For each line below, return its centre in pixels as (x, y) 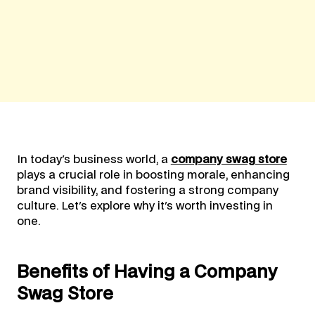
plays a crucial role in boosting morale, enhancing (153, 175)
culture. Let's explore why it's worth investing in (144, 206)
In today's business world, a (94, 160)
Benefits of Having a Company (147, 272)
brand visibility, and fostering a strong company (147, 191)
